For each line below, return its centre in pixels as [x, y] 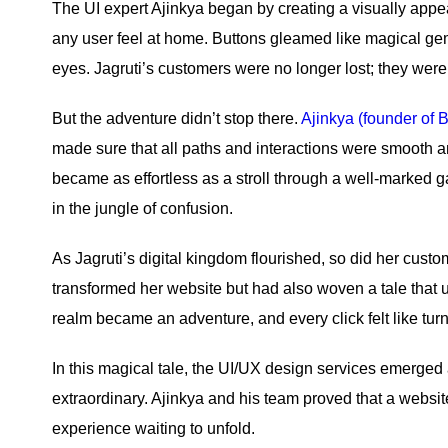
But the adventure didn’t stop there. [176, 118]
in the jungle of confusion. [142, 208]
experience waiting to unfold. [153, 428]
